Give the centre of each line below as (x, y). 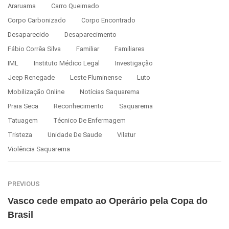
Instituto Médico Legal (67, 63)
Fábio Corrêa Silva (34, 49)
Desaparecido (28, 34)
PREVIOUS (24, 184)
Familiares (130, 49)
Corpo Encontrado (108, 20)
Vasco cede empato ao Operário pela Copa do (108, 201)
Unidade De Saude (75, 134)
